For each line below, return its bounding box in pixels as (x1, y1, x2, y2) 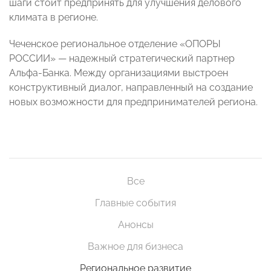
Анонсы (117, 219, 154, 231)
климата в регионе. (9, 11, 98, 24)
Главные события (95, 197, 176, 209)
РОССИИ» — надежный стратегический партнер (9, 53, 235, 65)
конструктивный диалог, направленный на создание (9, 82, 253, 94)
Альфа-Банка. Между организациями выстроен (9, 67, 228, 79)
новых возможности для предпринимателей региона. (9, 96, 258, 108)
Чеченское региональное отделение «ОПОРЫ (9, 38, 221, 50)
